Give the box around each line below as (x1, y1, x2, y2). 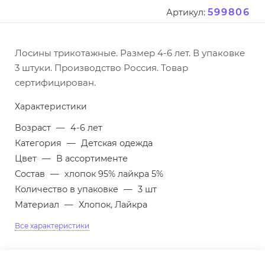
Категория (15, 138, 64, 149)
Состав (15, 169, 47, 180)
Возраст (15, 122, 53, 134)
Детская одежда (81, 138, 153, 149)
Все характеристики (15, 221, 89, 231)
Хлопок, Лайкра (79, 199, 147, 211)
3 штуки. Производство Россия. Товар (15, 62, 188, 74)
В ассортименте (56, 153, 128, 164)
